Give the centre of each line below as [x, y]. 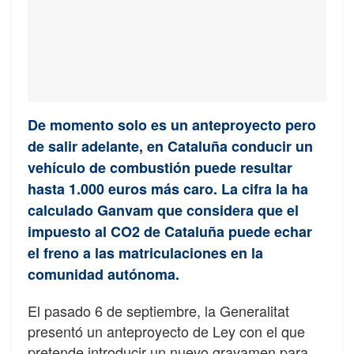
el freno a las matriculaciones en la [145, 252]
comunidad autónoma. [104, 274]
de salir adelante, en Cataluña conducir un [170, 146]
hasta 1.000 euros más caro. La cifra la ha [168, 188]
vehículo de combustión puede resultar [160, 167]
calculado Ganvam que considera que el [163, 210]
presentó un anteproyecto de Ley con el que [166, 331]
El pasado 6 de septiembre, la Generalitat [158, 310]
